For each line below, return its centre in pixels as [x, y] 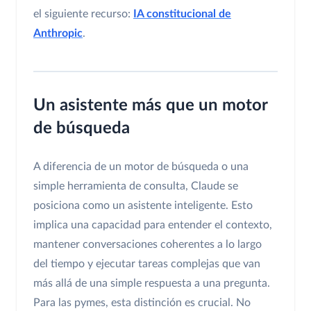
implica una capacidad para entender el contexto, [153, 225]
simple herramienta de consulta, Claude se [136, 186]
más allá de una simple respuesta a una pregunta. [152, 284]
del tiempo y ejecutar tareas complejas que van [147, 264]
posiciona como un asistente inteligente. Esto [143, 206]
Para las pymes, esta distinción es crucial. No [142, 303]
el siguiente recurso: [83, 14]
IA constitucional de [182, 14]
